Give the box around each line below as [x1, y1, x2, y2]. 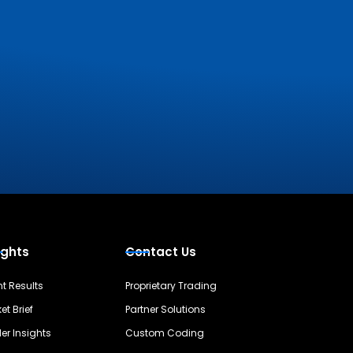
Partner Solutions [125, 303, 206, 316]
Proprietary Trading [125, 279, 217, 292]
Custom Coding [125, 326, 205, 340]
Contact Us [125, 243, 197, 260]
